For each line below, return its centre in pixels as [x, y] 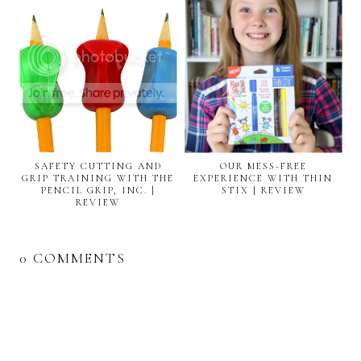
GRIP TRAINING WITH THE [98, 178]
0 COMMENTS [73, 258]
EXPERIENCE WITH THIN [263, 178]
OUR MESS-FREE [263, 166]
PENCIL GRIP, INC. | [98, 191]
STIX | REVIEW [263, 191]
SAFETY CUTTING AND [98, 166]
